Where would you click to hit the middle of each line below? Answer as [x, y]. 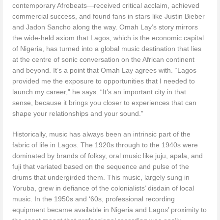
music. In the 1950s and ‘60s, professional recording [94, 199]
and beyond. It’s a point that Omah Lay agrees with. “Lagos [105, 70]
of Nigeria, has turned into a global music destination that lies [107, 48]
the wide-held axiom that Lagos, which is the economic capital [108, 38]
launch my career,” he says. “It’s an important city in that [99, 92]
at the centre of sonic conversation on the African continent [104, 59]
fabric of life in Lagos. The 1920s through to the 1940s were [105, 145]
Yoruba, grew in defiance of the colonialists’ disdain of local [103, 188]
